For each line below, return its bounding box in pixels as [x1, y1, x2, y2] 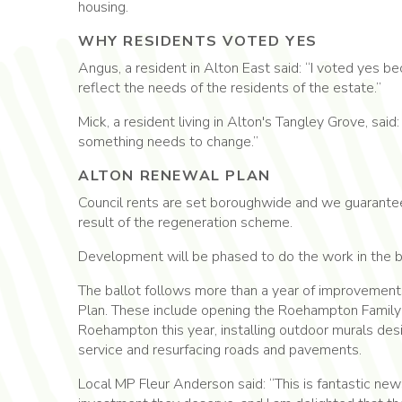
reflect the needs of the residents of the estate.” [78, 77, 381, 98]
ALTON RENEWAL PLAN [78, 165, 271, 186]
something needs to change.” [78, 131, 262, 152]
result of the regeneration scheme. [78, 212, 300, 232]
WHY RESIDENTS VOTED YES [78, 31, 318, 51]
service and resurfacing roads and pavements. [78, 339, 362, 360]
